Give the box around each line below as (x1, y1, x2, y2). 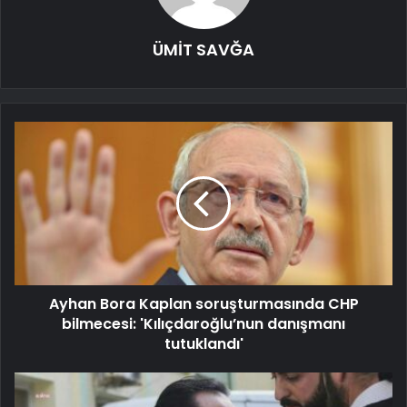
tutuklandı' (164, 333, 243, 355)
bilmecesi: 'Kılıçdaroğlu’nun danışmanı (62, 313, 345, 335)
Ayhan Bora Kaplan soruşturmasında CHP (48, 293, 359, 315)
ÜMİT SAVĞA (153, 38, 254, 62)
